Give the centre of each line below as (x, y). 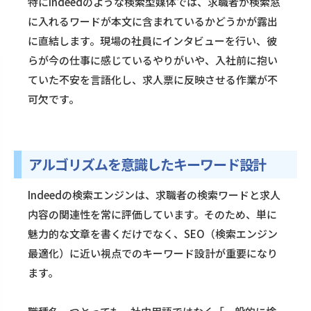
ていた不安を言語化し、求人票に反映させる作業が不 (153, 80)
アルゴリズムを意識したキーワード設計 (147, 165)
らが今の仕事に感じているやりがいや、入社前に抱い (153, 60)
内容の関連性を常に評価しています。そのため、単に (152, 215)
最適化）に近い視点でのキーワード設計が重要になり (153, 253)
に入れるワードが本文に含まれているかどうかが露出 (153, 22)
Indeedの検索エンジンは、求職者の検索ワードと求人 (154, 195)
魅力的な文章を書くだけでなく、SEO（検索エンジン (153, 234)
